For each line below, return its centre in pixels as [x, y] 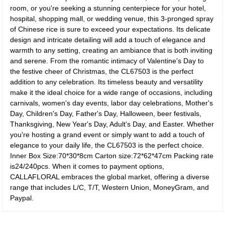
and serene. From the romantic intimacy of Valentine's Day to [107, 61]
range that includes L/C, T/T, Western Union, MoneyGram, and [110, 187]
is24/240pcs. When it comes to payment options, [87, 166]
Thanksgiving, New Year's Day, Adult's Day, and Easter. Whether [112, 124]
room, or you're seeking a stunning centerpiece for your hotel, [108, 8]
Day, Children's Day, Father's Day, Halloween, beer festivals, [106, 114]
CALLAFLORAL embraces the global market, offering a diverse [110, 177]
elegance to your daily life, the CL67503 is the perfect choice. [107, 145]
